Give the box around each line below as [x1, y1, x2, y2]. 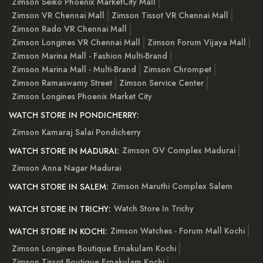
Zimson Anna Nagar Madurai [12, 162, 121, 174]
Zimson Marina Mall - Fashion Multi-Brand [12, 50, 167, 62]
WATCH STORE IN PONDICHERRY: [9, 109, 139, 122]
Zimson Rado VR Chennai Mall [12, 23, 127, 35]
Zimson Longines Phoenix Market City [12, 90, 152, 103]
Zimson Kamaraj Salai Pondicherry [12, 126, 141, 139]
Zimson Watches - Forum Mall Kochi [110, 224, 245, 237]
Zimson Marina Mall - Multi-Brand [12, 63, 136, 76]
